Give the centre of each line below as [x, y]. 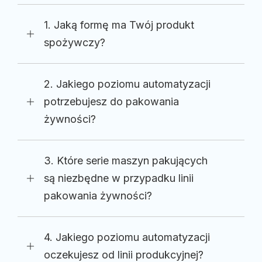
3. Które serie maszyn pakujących [126, 160]
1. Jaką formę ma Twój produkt [119, 25]
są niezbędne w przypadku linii [119, 178]
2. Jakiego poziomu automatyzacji [127, 84]
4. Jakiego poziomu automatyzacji [127, 237]
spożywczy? [75, 42]
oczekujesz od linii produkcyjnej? [124, 254]
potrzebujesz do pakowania [111, 101]
